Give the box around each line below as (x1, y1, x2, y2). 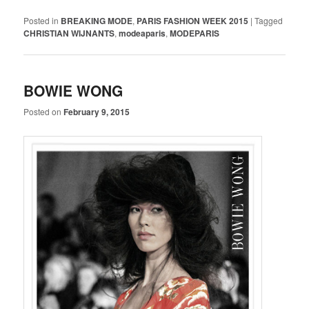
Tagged (255, 14, 283, 27)
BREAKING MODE (61, 14, 133, 28)
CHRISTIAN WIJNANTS (23, 27, 115, 40)
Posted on (23, 105, 64, 117)
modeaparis (119, 27, 166, 40)
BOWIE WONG (23, 79, 123, 101)
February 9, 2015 (63, 105, 130, 118)
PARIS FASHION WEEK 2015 (137, 14, 249, 28)
